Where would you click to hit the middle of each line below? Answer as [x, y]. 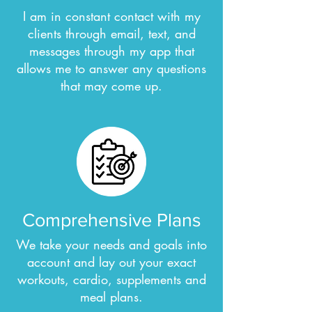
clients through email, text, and [111, 33]
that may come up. [111, 86]
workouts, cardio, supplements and [111, 279]
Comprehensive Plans [111, 220]
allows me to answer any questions [111, 68]
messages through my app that [111, 51]
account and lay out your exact [111, 262]
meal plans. [111, 297]
